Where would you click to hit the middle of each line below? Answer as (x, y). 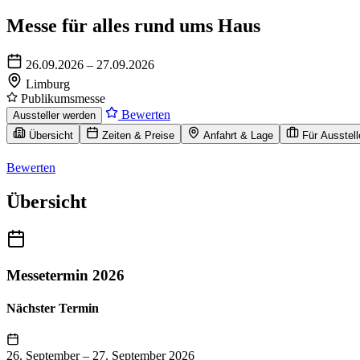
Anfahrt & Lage (238, 135)
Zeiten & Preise (138, 135)
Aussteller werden (54, 115)
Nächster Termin (53, 308)
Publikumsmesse (61, 98)
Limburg (48, 84)
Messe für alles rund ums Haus (133, 25)
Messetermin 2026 (65, 275)
